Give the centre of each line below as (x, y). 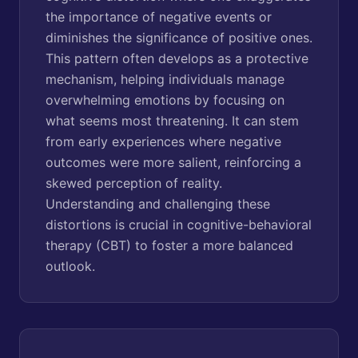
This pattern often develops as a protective (177, 58)
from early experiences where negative (163, 141)
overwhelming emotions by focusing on (165, 99)
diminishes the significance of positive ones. (179, 37)
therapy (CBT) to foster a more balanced (169, 245)
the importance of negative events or (159, 16)
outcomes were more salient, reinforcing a (173, 162)
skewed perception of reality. (134, 183)
